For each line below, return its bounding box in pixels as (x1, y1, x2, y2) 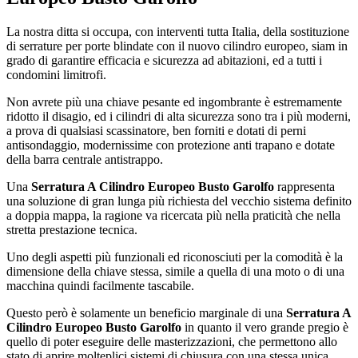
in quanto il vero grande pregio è (181, 320, 348, 334)
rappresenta (274, 179, 335, 193)
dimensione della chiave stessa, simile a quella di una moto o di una (6, 264, 344, 278)
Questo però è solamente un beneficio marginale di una (6, 305, 286, 320)
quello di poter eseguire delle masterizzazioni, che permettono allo (6, 334, 337, 348)
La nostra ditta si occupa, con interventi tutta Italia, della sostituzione (6, 24, 349, 38)
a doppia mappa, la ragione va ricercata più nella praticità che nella (6, 208, 340, 222)
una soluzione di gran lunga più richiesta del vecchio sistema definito (6, 193, 352, 208)
